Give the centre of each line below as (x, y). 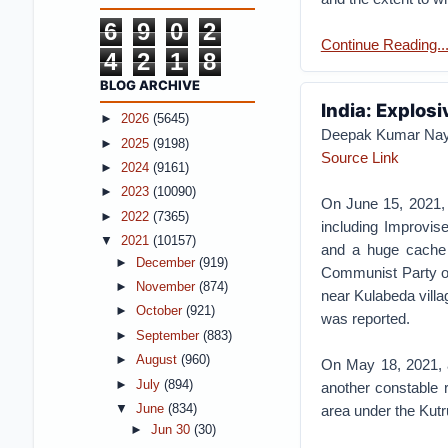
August (158, 360)
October (160, 311)
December (167, 262)
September (169, 335)
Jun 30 (172, 430)
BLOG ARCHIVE (149, 84)
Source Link (359, 157)
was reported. (365, 318)
